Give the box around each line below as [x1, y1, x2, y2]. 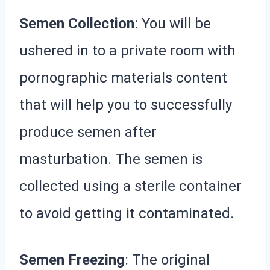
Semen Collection [19, 14, 134, 32]
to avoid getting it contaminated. [19, 204, 234, 222]
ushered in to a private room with [19, 42, 236, 59]
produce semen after [19, 123, 157, 140]
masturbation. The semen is [19, 150, 202, 168]
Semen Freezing [19, 251, 125, 268]
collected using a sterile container [19, 177, 242, 195]
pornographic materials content [19, 69, 227, 86]
